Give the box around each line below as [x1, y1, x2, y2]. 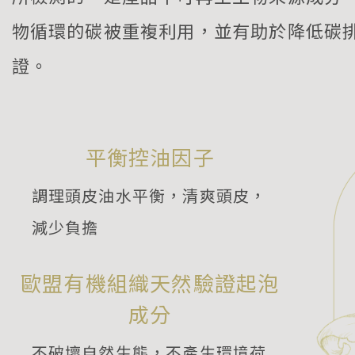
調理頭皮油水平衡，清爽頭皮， [31, 183, 267, 207]
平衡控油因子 [85, 141, 215, 171]
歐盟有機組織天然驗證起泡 [20, 267, 280, 297]
